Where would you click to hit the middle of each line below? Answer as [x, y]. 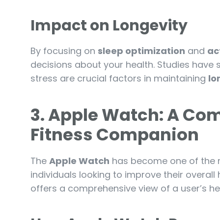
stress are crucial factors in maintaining [119, 79]
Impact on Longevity [109, 26]
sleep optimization [141, 51]
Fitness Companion [115, 135]
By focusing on [64, 51]
